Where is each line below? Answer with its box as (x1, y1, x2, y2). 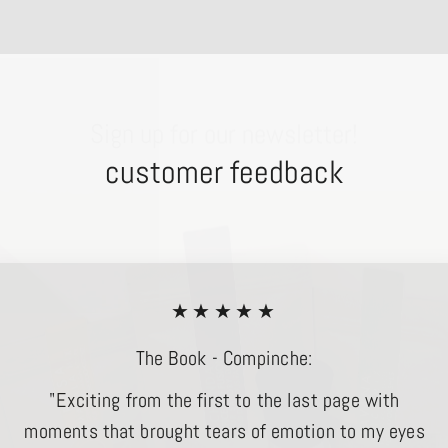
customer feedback (104, 152, 344, 192)
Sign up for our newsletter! (90, 87, 358, 122)
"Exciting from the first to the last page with (48, 387, 400, 413)
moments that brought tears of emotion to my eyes (23, 418, 425, 444)
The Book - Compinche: (135, 345, 313, 371)
